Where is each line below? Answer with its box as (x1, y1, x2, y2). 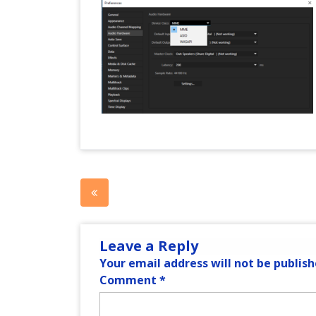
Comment (99, 272, 159, 288)
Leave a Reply (99, 236, 198, 255)
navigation (80, 202, 197, 233)
